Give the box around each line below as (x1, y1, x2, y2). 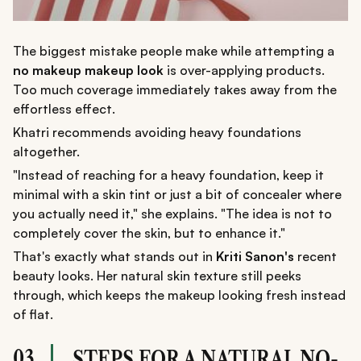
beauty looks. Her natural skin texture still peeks (13, 268, 301, 284)
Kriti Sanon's (216, 248, 294, 265)
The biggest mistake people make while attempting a (13, 43, 334, 60)
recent (294, 248, 337, 265)
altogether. (13, 143, 80, 160)
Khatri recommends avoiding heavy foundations (13, 124, 301, 141)
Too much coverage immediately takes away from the (13, 81, 337, 98)
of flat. (13, 306, 53, 323)
